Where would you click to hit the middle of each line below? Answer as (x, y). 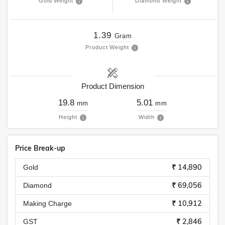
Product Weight (107, 47)
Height (68, 117)
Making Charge (47, 203)
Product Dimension (113, 86)
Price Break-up (40, 148)
